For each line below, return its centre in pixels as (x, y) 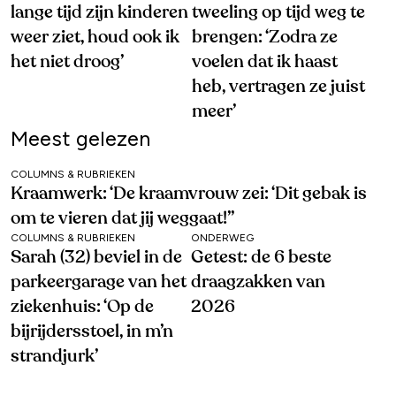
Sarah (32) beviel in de (96, 258)
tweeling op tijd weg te (278, 13)
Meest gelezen (80, 139)
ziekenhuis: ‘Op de (82, 307)
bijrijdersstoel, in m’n (92, 332)
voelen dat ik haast (264, 62)
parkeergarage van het (99, 282)
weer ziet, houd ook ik (95, 38)
